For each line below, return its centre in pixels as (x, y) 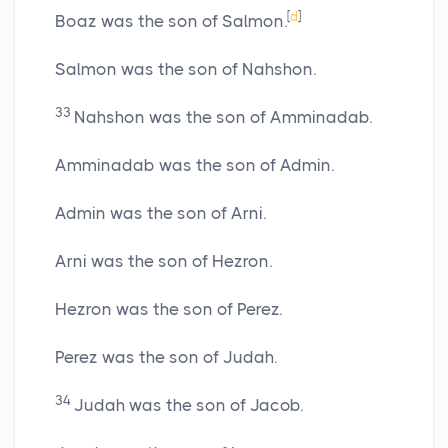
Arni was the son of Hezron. (163, 261)
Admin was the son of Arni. (160, 213)
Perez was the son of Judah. (166, 357)
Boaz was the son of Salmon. (171, 21)
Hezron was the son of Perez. (168, 309)
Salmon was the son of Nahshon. (185, 69)
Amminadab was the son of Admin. (194, 165)
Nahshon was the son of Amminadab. (223, 117)
